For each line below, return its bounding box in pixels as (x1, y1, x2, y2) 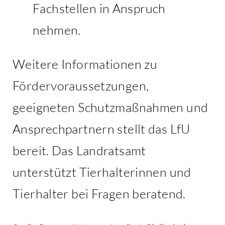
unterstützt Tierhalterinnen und (13, 164, 191, 180)
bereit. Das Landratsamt (13, 142, 146, 158)
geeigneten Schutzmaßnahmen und (13, 99, 208, 115)
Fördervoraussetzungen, (13, 77, 149, 93)
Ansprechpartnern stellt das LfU (13, 121, 190, 137)
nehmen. (33, 22, 81, 38)
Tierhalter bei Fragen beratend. (13, 185, 186, 201)
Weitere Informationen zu (13, 56, 157, 72)
